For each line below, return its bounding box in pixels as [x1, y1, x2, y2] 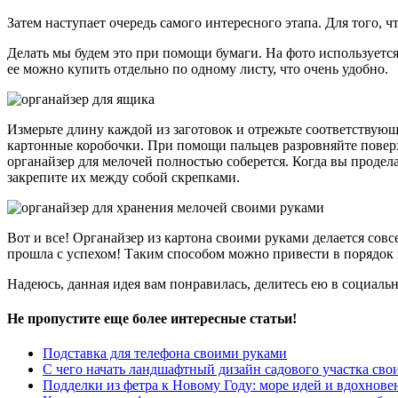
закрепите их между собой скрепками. [7, 169, 240, 185]
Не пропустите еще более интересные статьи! [7, 311, 297, 327]
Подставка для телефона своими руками [43, 346, 287, 362]
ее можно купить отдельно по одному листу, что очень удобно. [7, 60, 388, 76]
